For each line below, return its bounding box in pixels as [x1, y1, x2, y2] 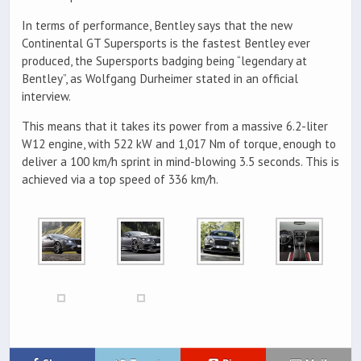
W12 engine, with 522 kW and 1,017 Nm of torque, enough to [22, 136, 336, 152]
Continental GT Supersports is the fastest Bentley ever [22, 35, 310, 52]
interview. [22, 89, 71, 105]
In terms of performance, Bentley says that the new [22, 18, 293, 34]
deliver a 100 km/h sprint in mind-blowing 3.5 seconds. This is [22, 154, 339, 170]
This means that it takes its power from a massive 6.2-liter [22, 118, 328, 135]
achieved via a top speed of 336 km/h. [22, 172, 218, 188]
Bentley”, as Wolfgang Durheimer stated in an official [22, 71, 298, 87]
